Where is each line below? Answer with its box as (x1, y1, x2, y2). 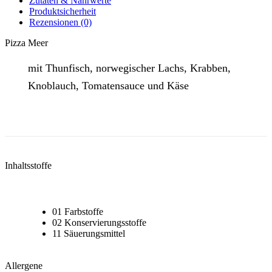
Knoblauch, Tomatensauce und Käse (28, 79, 189, 92)
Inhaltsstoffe (5, 160, 52, 171)
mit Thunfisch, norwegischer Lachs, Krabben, (28, 61, 231, 74)
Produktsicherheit (29, 5, 96, 16)
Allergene (5, 260, 42, 271)
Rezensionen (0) (29, 16, 92, 27)
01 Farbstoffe (52, 206, 104, 217)
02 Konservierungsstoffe (52, 217, 147, 228)
